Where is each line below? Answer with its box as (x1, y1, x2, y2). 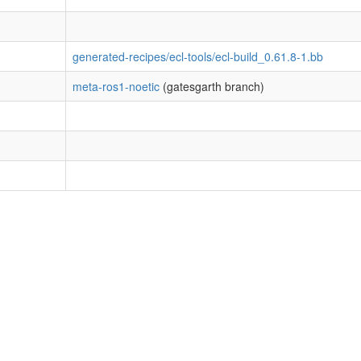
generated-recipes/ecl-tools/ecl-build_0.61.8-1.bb (73, 48, 323, 64)
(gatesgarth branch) (160, 78, 264, 94)
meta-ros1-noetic (73, 78, 160, 94)
